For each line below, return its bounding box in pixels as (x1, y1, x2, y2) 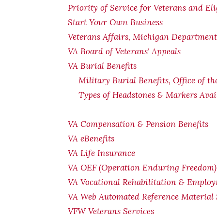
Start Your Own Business (68, 17, 163, 28)
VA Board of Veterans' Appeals (68, 46, 181, 57)
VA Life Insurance (68, 148, 135, 158)
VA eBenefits (68, 133, 114, 144)
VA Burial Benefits (68, 61, 137, 71)
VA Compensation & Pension (68, 119, 178, 129)
